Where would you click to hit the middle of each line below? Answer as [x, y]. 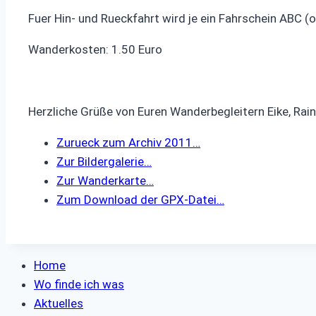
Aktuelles [59, 304]
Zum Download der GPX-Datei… [140, 200]
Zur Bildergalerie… [104, 162]
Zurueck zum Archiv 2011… [128, 143]
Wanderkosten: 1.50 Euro [95, 50]
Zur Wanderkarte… [105, 181]
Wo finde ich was [79, 285]
